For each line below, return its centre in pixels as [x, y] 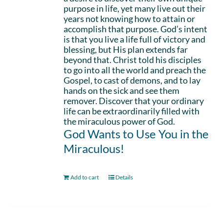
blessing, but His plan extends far [126, 49]
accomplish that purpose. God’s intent [136, 29]
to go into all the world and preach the [135, 70]
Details [124, 177]
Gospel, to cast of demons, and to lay [132, 80]
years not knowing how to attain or [130, 19]
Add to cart [85, 177]
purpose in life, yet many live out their [135, 8]
